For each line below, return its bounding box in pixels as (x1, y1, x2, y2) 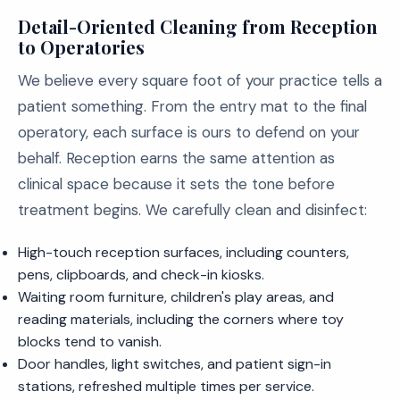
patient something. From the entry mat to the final (18, 96, 367, 116)
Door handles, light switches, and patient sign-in (18, 354, 331, 373)
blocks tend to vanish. (18, 332, 162, 351)
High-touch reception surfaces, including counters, (18, 243, 349, 262)
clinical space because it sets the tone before (18, 174, 335, 194)
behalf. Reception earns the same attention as (18, 148, 335, 168)
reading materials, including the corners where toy (18, 310, 344, 329)
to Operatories (18, 35, 145, 59)
